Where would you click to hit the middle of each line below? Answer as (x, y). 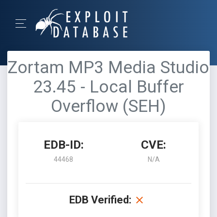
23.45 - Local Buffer (108, 87)
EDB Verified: (100, 200)
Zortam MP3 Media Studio (108, 68)
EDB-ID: (63, 145)
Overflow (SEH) (108, 106)
